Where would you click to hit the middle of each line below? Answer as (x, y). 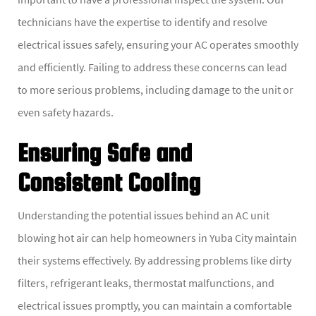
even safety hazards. (66, 113)
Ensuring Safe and (105, 153)
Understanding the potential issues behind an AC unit (144, 215)
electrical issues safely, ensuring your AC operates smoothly (158, 45)
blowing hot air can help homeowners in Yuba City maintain (157, 238)
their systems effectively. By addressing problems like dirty (154, 261)
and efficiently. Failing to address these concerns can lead (152, 67)
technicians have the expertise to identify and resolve (142, 22)
